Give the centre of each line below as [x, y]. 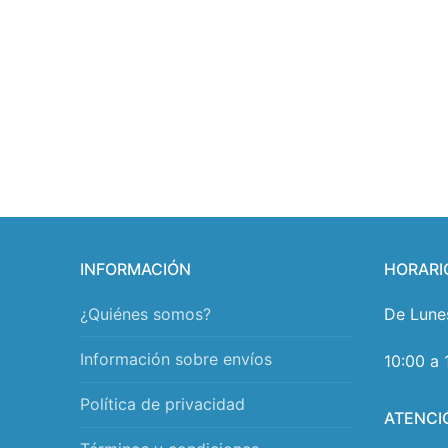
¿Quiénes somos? [145, 313]
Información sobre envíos [176, 358]
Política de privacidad [162, 404]
